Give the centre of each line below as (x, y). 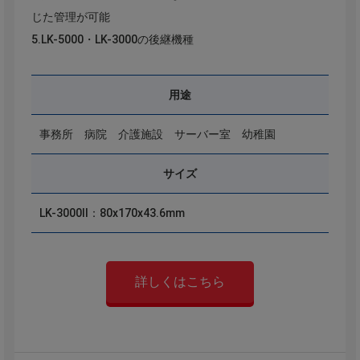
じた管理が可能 (70, 17)
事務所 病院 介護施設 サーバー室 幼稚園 (157, 135)
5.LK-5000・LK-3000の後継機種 (112, 40)
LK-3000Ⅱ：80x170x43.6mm (112, 213)
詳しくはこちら (180, 282)
